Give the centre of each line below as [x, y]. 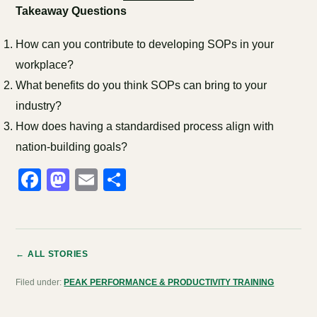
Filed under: [40, 282]
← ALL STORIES [52, 254]
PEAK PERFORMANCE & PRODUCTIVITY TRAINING [169, 282]
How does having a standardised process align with [145, 126]
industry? [39, 106]
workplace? [45, 65]
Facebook [92, 180]
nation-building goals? [72, 147]
